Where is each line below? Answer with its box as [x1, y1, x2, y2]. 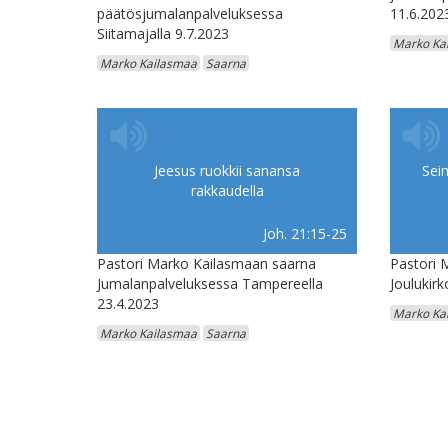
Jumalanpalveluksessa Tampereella [97, 274, 323, 294]
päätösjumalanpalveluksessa [97, 4, 283, 24]
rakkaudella [190, 181, 264, 201]
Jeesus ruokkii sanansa [154, 161, 300, 181]
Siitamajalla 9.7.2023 [97, 24, 229, 44]
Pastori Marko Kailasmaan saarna [97, 254, 316, 274]
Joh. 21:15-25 [263, 224, 347, 244]
